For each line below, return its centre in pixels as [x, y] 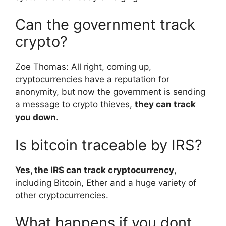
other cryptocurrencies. [62, 195]
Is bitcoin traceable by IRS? [109, 145]
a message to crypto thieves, [75, 105]
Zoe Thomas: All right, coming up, [83, 67]
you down [36, 117]
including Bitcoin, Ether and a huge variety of [106, 182]
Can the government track [105, 25]
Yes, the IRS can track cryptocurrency [95, 170]
